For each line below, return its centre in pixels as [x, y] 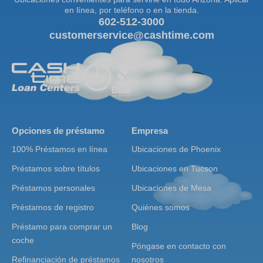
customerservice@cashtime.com [131, 35]
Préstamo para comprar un [62, 227]
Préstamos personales [53, 188]
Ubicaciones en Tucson [175, 169]
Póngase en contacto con [179, 246]
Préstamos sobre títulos [56, 169]
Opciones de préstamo [58, 131]
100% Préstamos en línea [60, 149]
